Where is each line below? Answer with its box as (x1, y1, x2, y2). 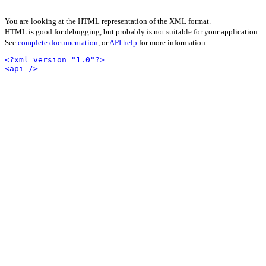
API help (109, 38, 137, 47)
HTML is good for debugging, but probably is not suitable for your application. (5, 27, 259, 36)
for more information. (137, 38, 207, 47)
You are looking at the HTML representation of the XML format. (5, 17, 211, 26)
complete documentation (18, 38, 98, 47)
